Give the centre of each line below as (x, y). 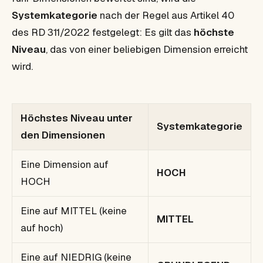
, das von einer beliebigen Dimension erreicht (147, 49)
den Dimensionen (63, 135)
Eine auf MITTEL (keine (74, 210)
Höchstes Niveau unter (77, 118)
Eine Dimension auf (65, 164)
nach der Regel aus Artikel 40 (166, 15)
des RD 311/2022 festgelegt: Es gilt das (103, 32)
